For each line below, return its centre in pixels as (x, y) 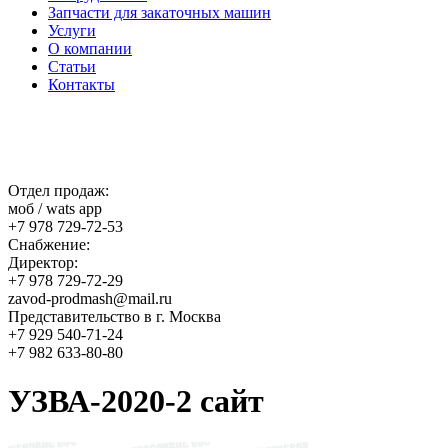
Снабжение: (49, 244)
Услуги (72, 30)
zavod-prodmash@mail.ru (90, 298)
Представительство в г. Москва (114, 316)
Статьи (72, 66)
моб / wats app (55, 208)
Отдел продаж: (58, 190)
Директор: (43, 262)
